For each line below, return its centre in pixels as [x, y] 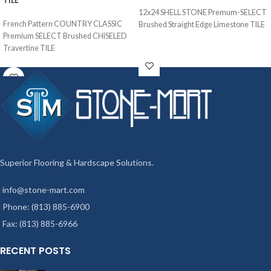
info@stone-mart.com [44, 189]
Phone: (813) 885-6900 [46, 206]
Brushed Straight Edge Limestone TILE [202, 25]
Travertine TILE [29, 48]
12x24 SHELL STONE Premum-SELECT [203, 13]
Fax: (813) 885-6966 [40, 223]
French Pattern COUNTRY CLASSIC [63, 24]
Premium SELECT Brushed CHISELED [65, 36]
